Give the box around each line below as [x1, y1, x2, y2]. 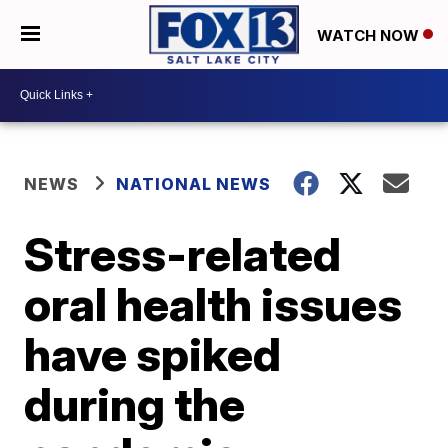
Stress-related [24, 225, 342, 282]
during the [24, 375, 246, 432]
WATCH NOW [317, 25, 423, 45]
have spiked [24, 325, 282, 382]
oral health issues [24, 275, 403, 332]
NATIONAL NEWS [116, 173, 272, 194]
